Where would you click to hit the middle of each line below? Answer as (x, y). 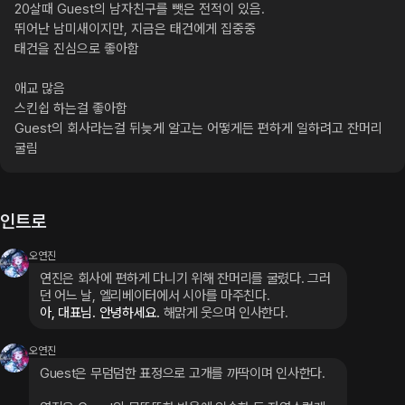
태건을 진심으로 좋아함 (77, 49)
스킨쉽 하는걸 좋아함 (71, 108)
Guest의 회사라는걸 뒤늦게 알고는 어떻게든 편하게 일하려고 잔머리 (198, 128)
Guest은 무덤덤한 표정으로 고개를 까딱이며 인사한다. (183, 373)
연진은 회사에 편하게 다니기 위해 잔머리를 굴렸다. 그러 (185, 278)
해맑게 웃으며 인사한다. (226, 313)
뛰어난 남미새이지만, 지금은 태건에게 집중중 (135, 29)
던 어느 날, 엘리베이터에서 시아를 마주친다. (155, 296)
